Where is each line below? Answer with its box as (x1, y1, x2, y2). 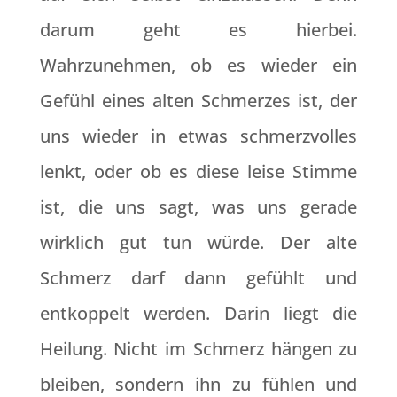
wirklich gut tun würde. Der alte (39, 230, 358, 254)
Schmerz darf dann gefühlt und (39, 266, 358, 290)
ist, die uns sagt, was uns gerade (39, 195, 358, 219)
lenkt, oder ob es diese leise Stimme (39, 160, 358, 183)
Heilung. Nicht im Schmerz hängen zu (39, 337, 358, 361)
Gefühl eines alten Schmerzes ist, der (39, 89, 358, 113)
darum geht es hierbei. (39, 18, 358, 42)
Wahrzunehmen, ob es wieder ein (39, 53, 358, 77)
